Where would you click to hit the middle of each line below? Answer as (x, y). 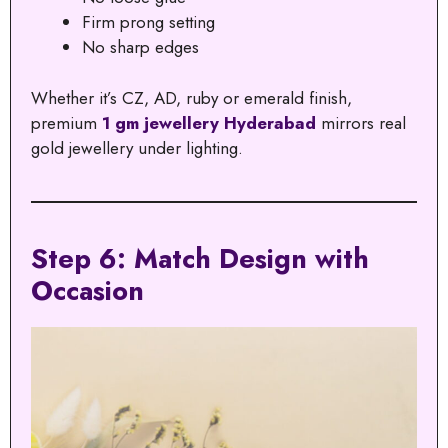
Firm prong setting (148, 22)
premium (66, 122)
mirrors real (361, 122)
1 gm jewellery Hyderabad (209, 122)
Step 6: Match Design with (200, 258)
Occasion (87, 290)
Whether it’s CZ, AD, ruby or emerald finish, (191, 97)
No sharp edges (140, 47)
